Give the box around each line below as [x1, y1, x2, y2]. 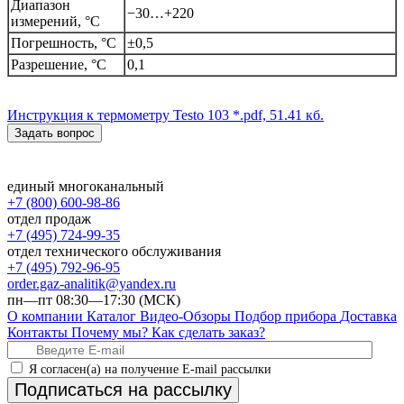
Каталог [87, 308, 140, 325]
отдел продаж [7, 211, 91, 227]
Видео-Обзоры [140, 308, 234, 325]
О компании [7, 308, 87, 325]
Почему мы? [71, 325, 151, 341]
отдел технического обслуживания [7, 243, 221, 260]
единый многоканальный [7, 179, 164, 195]
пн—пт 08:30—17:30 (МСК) [7, 292, 180, 308]
